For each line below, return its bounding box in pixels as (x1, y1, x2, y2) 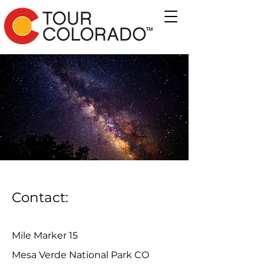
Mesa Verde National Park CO (12, 249, 149, 260)
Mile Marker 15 (12, 230, 78, 241)
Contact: (12, 189, 68, 206)
